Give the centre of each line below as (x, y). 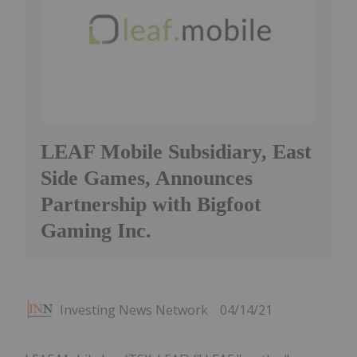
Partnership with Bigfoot (151, 204)
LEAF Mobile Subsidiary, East (176, 151)
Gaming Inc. (96, 230)
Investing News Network (134, 310)
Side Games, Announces (147, 178)
